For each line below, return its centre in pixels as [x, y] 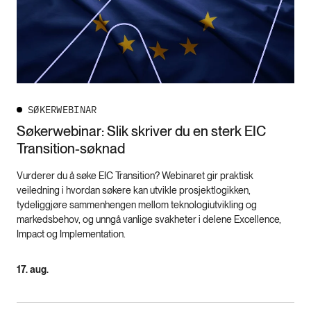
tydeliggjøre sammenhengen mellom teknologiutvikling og [137, 205]
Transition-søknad [71, 149]
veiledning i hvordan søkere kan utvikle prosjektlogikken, [134, 191]
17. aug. [33, 270]
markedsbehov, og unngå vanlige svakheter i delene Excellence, [149, 220]
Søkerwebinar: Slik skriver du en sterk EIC [141, 132]
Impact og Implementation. [72, 234]
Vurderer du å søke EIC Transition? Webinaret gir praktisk [135, 176]
